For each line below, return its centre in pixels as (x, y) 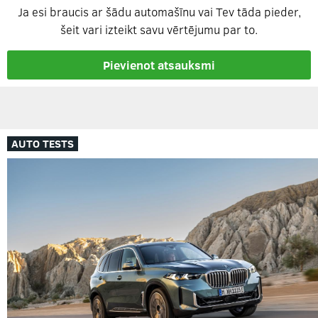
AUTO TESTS (43, 143)
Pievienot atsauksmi (159, 65)
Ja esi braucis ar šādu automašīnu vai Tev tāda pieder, (159, 11)
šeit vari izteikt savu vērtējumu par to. (159, 29)
